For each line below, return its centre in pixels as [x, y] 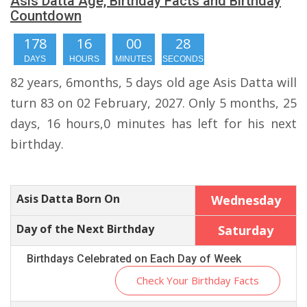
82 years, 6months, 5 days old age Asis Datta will [153, 82]
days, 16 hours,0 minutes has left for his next [153, 123]
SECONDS [183, 59]
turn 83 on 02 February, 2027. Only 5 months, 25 [153, 103]
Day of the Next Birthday [85, 229]
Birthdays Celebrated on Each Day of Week [134, 259]
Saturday [246, 230]
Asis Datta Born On [68, 199]
